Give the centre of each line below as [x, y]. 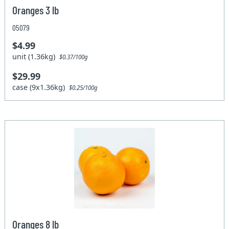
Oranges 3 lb [36, 10]
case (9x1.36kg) [41, 87]
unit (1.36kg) [36, 57]
